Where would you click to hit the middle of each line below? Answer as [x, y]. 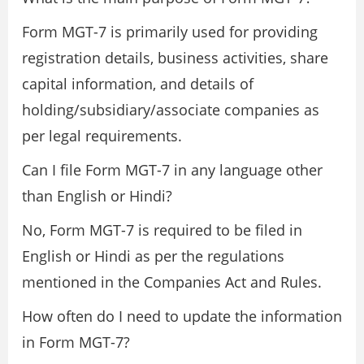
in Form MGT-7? [76, 342]
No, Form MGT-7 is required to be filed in [162, 230]
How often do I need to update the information [182, 316]
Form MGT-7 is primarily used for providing [170, 31]
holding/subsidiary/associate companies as [171, 109]
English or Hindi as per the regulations [153, 256]
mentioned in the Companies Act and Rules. [172, 282]
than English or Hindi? [97, 195]
